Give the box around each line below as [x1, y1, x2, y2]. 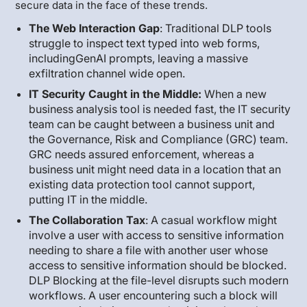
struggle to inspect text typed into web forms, [29, 36, 260, 50]
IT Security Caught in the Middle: [29, 86, 205, 101]
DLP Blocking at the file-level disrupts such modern [29, 273, 289, 287]
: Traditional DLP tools [160, 21, 272, 35]
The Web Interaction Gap [29, 21, 160, 35]
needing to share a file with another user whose [29, 243, 269, 257]
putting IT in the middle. [29, 192, 148, 206]
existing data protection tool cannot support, [29, 177, 256, 191]
